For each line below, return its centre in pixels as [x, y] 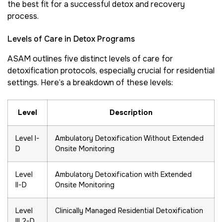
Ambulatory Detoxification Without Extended [129, 139]
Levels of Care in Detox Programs [71, 39]
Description [131, 113]
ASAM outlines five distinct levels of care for [90, 58]
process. [23, 16]
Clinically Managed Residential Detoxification [129, 211]
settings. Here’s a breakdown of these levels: [90, 82]
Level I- [28, 139]
